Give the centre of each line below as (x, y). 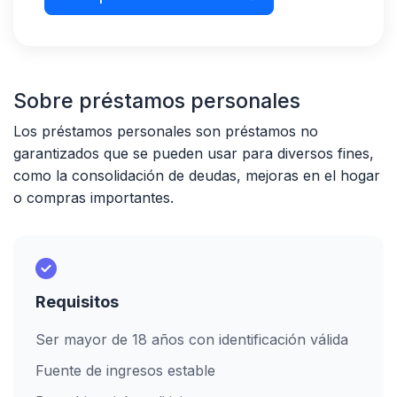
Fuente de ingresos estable (125, 370)
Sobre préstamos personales (157, 101)
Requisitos (77, 302)
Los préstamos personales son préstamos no (166, 131)
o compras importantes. (93, 198)
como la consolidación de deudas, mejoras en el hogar (197, 175)
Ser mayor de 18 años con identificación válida (192, 339)
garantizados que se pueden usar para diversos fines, (194, 153)
